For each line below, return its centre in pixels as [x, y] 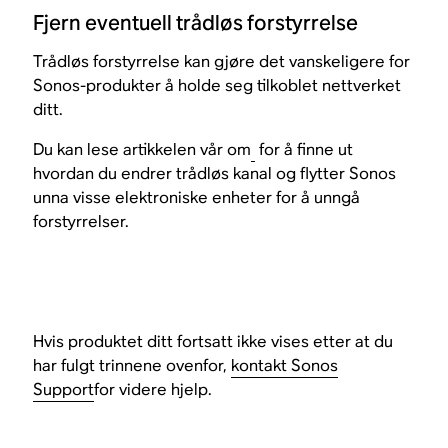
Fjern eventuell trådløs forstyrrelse [196, 22]
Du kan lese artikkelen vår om [142, 149]
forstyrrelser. [81, 221]
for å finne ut [304, 149]
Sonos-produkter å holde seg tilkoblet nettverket [217, 85]
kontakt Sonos [285, 365]
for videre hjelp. [153, 389]
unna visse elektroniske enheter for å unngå [197, 197]
